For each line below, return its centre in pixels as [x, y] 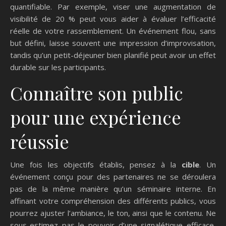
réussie [40, 141]
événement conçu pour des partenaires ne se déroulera [113, 176]
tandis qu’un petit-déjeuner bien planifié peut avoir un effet [113, 55]
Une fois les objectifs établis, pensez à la [96, 164]
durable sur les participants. [58, 67]
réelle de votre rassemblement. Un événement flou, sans [113, 31]
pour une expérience [96, 117]
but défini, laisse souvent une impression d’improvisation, [113, 43]
